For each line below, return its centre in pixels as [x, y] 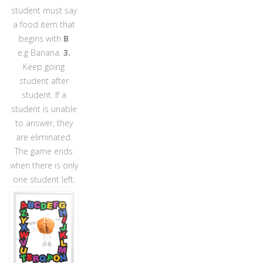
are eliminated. [44, 137]
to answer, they [44, 123]
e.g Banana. [40, 52]
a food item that [44, 24]
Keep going [44, 66]
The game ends [44, 151]
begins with [41, 38]
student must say [44, 10]
